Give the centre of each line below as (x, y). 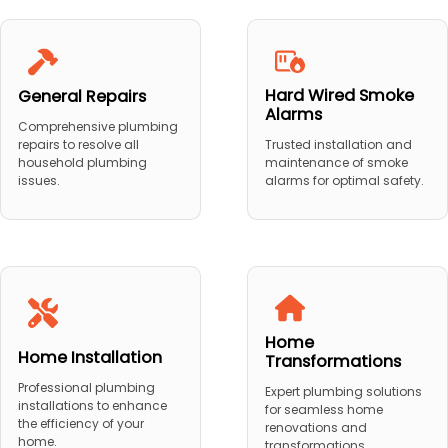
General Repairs (81, 97)
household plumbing (82, 163)
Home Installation (89, 357)
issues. (38, 181)
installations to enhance (92, 405)
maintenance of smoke (336, 163)
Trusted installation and (338, 145)
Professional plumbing (86, 387)
